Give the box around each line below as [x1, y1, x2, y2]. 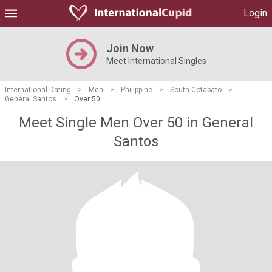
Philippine [121, 86, 152, 94]
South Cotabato [170, 86, 222, 94]
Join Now [106, 42, 154, 55]
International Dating [5, 86, 71, 94]
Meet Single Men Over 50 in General [19, 114, 253, 131]
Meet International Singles [106, 56, 206, 66]
